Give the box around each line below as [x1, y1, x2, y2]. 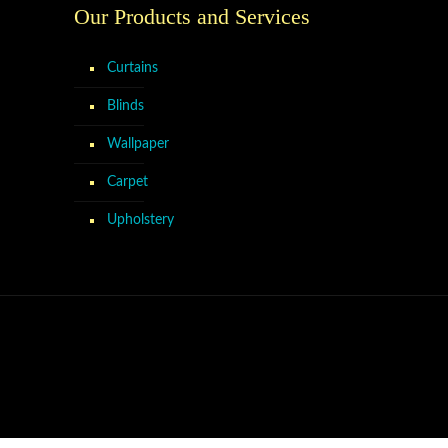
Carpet [107, 175, 148, 189]
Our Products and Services [74, 4, 310, 29]
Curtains [107, 61, 158, 75]
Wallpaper [107, 137, 169, 151]
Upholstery [107, 213, 174, 227]
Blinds [107, 99, 144, 113]
